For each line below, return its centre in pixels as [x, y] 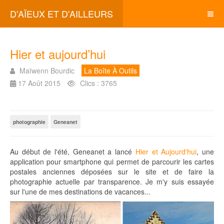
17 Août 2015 [39, 83]
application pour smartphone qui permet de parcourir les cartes [112, 161]
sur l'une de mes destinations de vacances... [80, 191]
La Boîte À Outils [110, 70]
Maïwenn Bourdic [47, 70]
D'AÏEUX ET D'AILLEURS [61, 13]
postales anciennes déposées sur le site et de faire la [112, 171]
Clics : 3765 [98, 83]
